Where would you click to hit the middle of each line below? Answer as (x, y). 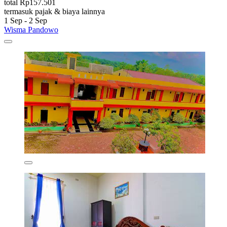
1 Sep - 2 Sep (26, 20)
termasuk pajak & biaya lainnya (54, 11)
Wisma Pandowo (31, 29)
